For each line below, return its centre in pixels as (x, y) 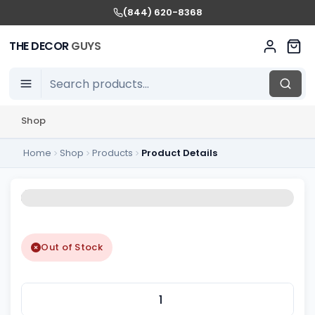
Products (112, 153)
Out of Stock (72, 247)
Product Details (179, 153)
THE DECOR (40, 46)
